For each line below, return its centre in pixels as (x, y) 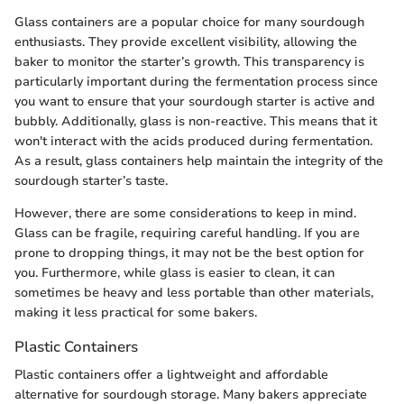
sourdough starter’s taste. (91, 181)
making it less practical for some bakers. (136, 313)
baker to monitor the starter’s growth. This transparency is (189, 62)
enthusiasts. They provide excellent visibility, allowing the (186, 42)
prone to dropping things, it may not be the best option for (189, 253)
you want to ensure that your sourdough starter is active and (195, 102)
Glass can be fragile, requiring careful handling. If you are (187, 234)
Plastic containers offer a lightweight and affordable (171, 375)
